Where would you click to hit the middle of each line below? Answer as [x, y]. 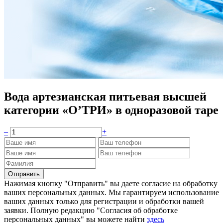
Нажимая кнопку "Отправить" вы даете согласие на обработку [111, 184]
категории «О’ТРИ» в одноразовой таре [111, 110]
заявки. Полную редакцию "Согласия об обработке [91, 211]
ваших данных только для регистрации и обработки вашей [104, 202]
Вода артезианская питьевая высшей [105, 97]
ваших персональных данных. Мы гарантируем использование [111, 193]
